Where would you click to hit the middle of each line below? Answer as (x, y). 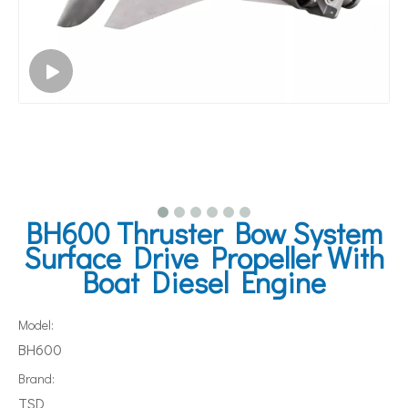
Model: (36, 325)
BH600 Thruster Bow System (204, 233)
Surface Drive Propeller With (204, 258)
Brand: (36, 379)
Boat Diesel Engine (204, 282)
